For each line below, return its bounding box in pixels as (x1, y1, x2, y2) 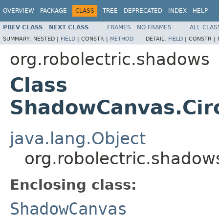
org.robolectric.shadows (10, 49, 210, 69)
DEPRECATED (124, 7, 162, 14)
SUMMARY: (3, 35, 33, 42)
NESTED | (33, 35, 61, 42)
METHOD (110, 35, 133, 42)
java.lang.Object (10, 128, 146, 148)
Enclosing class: (10, 176, 137, 193)
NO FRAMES (137, 23, 172, 31)
